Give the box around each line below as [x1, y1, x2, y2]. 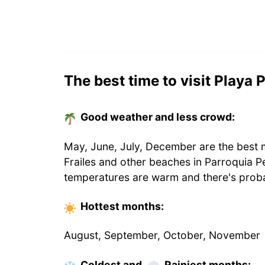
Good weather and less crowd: [80, 111, 235, 124]
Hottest [80, 200, 122, 213]
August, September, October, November [64, 229, 260, 242]
